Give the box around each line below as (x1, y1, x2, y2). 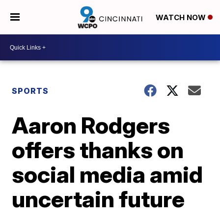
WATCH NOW (155, 13, 208, 23)
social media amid (12, 161, 203, 188)
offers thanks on (12, 136, 184, 164)
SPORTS (12, 86, 49, 96)
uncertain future (12, 185, 185, 213)
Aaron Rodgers (12, 111, 170, 139)
